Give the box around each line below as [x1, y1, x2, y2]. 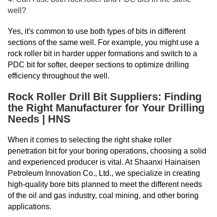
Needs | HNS [8, 112, 71, 125]
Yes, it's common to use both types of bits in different [8, 27, 186, 35]
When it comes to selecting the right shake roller [8, 135, 171, 144]
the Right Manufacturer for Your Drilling [8, 101, 204, 114]
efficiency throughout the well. [8, 71, 109, 80]
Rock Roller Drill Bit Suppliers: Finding [8, 90, 201, 103]
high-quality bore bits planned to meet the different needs [8, 180, 202, 188]
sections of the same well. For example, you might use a [8, 38, 199, 46]
